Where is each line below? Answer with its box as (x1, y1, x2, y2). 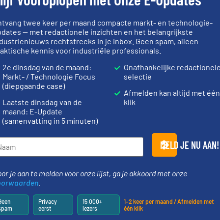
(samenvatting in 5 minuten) (2, 116, 98, 126)
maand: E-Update (2, 107, 63, 116)
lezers (82, 204, 97, 212)
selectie (124, 71, 152, 81)
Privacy (38, 197, 57, 205)
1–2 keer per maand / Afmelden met (123, 197, 214, 205)
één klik (123, 204, 143, 212)
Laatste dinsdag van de (2, 97, 82, 107)
